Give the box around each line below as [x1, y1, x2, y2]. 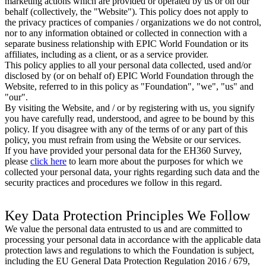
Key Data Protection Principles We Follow [5, 207, 250, 223]
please [5, 156, 30, 166]
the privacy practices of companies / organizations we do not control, [5, 17, 261, 27]
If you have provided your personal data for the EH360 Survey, [5, 145, 242, 156]
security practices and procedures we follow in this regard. [5, 177, 222, 188]
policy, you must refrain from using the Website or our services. [5, 134, 241, 145]
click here [30, 156, 66, 166]
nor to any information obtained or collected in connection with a [5, 27, 247, 38]
